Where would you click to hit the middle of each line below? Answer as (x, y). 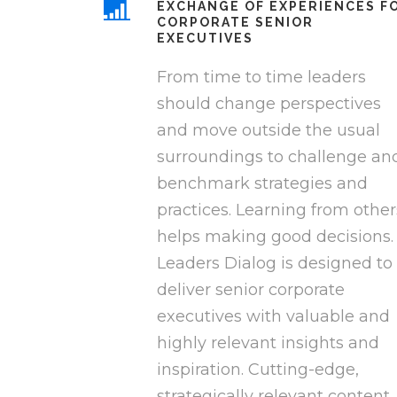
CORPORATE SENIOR (235, 23)
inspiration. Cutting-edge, (258, 370)
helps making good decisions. (275, 237)
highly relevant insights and (268, 343)
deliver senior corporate (251, 290)
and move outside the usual (269, 131)
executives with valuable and (273, 317)
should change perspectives (269, 104)
